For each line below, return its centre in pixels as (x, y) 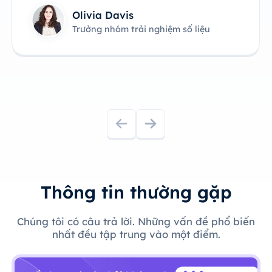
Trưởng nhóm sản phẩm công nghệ (147, 57)
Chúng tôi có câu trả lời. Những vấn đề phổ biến (136, 221)
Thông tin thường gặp (136, 192)
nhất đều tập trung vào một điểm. (136, 234)
